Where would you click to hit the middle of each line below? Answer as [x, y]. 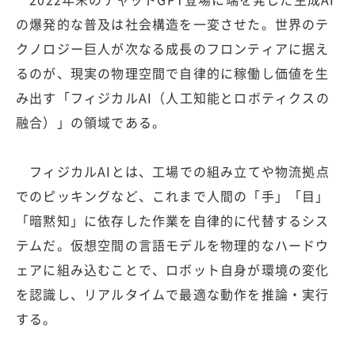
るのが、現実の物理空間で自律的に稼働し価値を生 [173, 73]
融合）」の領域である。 [91, 122]
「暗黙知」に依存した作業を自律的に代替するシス [173, 220]
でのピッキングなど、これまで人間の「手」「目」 [173, 195]
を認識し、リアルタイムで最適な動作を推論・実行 [173, 294]
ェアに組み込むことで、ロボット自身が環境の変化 [173, 269]
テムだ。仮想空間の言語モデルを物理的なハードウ [173, 244]
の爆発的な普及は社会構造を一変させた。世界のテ [173, 23]
